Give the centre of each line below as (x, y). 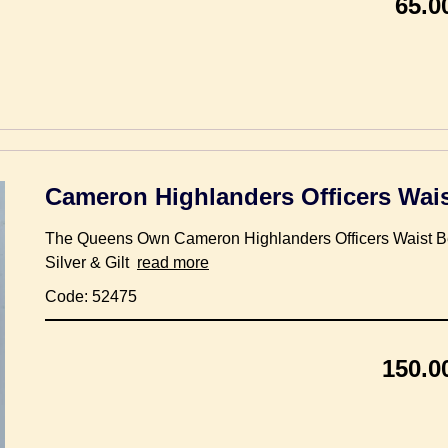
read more (173, 262)
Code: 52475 (91, 296)
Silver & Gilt (91, 262)
